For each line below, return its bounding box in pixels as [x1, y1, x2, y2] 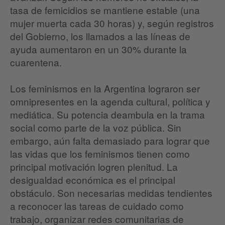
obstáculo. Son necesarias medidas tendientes [10, 186, 212, 200]
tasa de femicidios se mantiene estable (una [10, 3, 200, 17]
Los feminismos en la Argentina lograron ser [10, 81, 200, 95]
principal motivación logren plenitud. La [10, 160, 178, 174]
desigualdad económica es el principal [10, 173, 175, 187]
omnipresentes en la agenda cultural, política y [10, 94, 210, 108]
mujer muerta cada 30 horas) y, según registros [10, 16, 214, 30]
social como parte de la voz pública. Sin [10, 121, 181, 135]
